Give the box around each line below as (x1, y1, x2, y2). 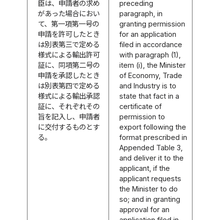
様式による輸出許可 (38, 50, 100, 59)
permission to (119, 112, 165, 121)
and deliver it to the (119, 153, 184, 162)
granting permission (119, 19, 186, 28)
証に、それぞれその (38, 102, 100, 110)
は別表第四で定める (38, 81, 100, 90)
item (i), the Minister (119, 60, 186, 69)
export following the (119, 122, 187, 131)
